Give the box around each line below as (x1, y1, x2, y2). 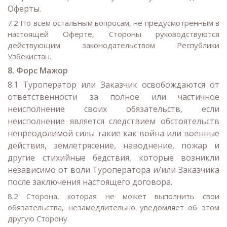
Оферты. (8, 3, 41, 14)
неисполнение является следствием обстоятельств (8, 116, 219, 127)
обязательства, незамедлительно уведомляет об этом (8, 202, 219, 213)
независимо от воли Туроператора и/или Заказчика (8, 164, 219, 176)
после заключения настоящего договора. (8, 176, 174, 188)
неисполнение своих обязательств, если (8, 103, 219, 115)
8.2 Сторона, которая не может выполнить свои (8, 191, 219, 202)
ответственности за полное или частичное (8, 91, 219, 103)
